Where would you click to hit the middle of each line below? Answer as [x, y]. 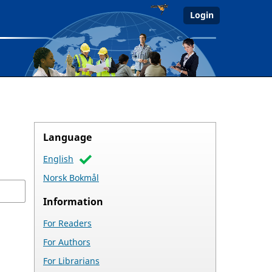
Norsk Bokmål [71, 177]
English [58, 158]
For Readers [67, 223]
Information [73, 201]
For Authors [67, 242]
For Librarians [71, 260]
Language [67, 137]
